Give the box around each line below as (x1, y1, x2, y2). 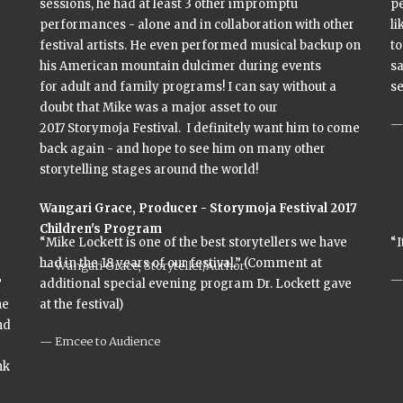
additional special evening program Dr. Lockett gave (40, 276, 352, 291)
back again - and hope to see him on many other (40, 141, 326, 157)
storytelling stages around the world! (40, 162, 261, 177)
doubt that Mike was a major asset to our (40, 100, 278, 115)
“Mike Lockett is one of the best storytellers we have (40, 235, 347, 250)
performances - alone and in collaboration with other (40, 17, 354, 32)
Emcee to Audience (55, 334, 160, 348)
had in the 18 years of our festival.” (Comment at (40, 255, 322, 271)
